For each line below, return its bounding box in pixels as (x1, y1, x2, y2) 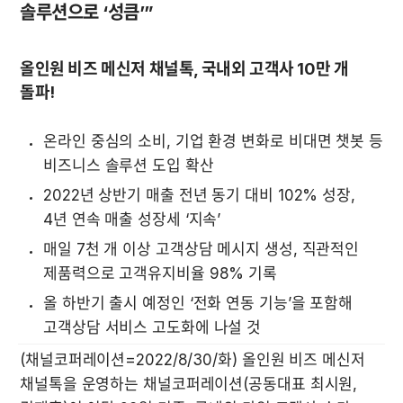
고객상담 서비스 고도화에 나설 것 (43, 318, 262, 336)
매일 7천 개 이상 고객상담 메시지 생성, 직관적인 (43, 239, 360, 258)
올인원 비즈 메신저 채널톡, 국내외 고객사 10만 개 (20, 58, 349, 78)
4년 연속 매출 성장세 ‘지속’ (43, 210, 221, 228)
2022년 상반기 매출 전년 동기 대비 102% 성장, (43, 185, 355, 204)
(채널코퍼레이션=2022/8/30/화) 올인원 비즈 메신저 (20, 350, 365, 369)
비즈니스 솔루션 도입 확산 (43, 156, 219, 175)
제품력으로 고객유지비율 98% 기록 (43, 264, 278, 282)
